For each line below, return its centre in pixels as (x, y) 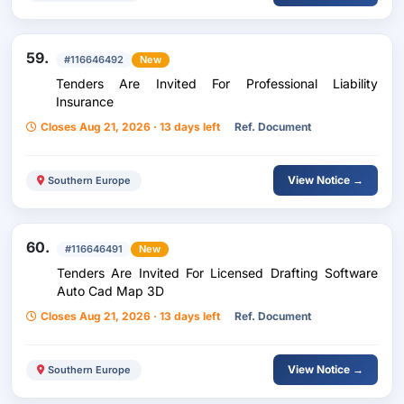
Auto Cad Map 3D (110, 291)
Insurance (85, 101)
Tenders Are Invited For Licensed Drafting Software (217, 273)
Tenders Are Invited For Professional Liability (217, 83)
